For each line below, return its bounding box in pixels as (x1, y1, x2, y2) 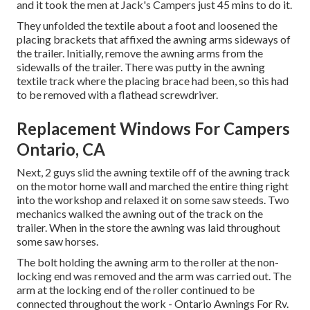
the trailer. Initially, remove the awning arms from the (17, 46, 263, 60)
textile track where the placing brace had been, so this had (17, 74, 289, 88)
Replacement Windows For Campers (17, 118, 290, 139)
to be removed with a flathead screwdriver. (17, 88, 218, 102)
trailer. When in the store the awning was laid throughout (17, 221, 280, 235)
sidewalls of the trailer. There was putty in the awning (17, 60, 265, 74)
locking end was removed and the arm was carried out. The (17, 269, 291, 283)
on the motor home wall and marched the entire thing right (17, 179, 289, 193)
